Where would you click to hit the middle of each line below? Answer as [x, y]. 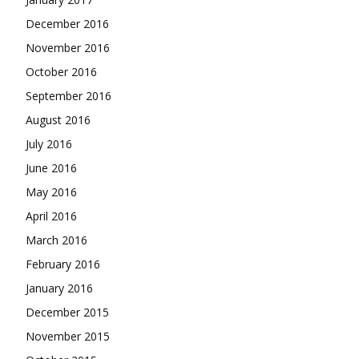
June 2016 [51, 167]
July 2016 [49, 143]
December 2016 [67, 23]
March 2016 [56, 240]
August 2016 [58, 119]
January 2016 [59, 288]
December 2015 [67, 312]
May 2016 [51, 192]
